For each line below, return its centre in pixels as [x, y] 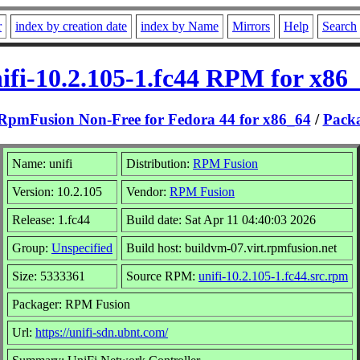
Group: [32, 247]
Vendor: [148, 191]
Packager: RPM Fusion [71, 304]
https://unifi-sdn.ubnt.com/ [102, 332]
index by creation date [71, 26]
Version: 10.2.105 [57, 191]
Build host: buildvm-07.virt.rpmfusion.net [231, 247]
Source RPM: [162, 276]
